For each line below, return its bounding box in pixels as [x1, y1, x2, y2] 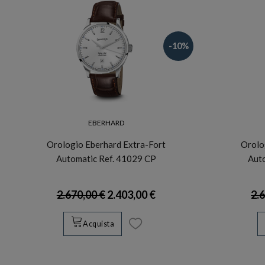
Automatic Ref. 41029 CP [56, 153, 156, 164]
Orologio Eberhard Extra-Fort [46, 138, 166, 150]
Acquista [83, 219, 114, 229]
